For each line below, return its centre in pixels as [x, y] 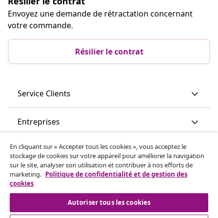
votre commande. [40, 25]
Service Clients [44, 93]
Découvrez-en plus [52, 178]
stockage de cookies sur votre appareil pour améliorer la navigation [107, 156]
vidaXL [29, 150]
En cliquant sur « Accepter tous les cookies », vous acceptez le [98, 146]
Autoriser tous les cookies [109, 202]
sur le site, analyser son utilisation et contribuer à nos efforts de [101, 165]
